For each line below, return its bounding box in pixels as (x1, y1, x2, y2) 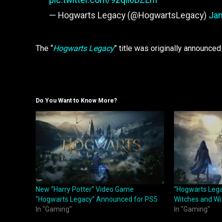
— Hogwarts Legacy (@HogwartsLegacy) (49, 9, 209, 20)
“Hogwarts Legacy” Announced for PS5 (36, 195, 158, 203)
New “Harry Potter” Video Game (36, 185, 134, 193)
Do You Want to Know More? (36, 97, 117, 104)
